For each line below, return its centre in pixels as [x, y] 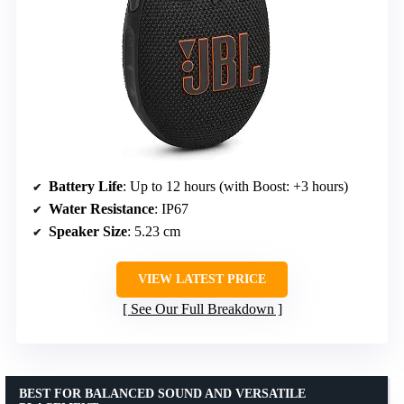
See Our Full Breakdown [202, 308]
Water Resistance [101, 208]
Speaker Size [88, 231]
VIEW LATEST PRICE [202, 279]
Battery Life [86, 186]
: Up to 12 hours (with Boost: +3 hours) [235, 186]
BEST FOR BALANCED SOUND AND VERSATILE [162, 393]
